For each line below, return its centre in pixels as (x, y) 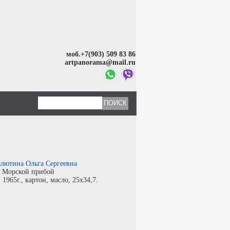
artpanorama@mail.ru (100, 62)
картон (36, 180)
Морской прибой (28, 172)
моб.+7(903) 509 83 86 (101, 54)
